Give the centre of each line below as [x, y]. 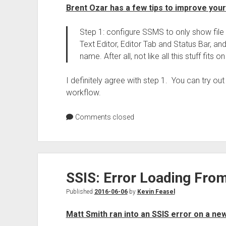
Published [80, 192]
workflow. [83, 93]
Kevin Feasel [156, 192]
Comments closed [104, 117]
